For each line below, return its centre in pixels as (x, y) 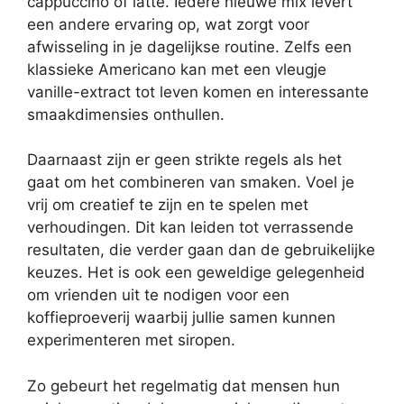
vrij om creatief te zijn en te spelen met (168, 205)
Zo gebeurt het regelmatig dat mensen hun (184, 386)
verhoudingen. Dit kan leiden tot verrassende (190, 228)
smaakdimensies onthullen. (126, 114)
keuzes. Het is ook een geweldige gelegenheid (196, 273)
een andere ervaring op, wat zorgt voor (168, 24)
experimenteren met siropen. (131, 340)
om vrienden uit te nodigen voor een (158, 295)
